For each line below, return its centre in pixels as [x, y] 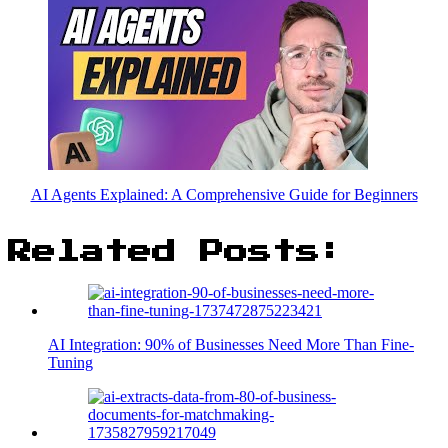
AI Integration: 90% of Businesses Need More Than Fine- [231, 344]
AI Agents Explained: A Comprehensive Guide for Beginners [224, 194]
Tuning [70, 362]
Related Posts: [176, 251]
